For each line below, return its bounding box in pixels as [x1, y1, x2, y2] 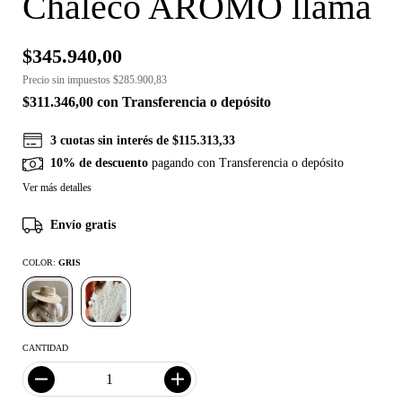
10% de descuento [50, 155, 149, 170]
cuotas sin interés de [60, 134, 173, 148]
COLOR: [22, 258, 58, 268]
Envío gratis [50, 218, 117, 232]
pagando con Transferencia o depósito [148, 155, 345, 170]
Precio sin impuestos [22, 74, 113, 87]
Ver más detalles [22, 181, 92, 195]
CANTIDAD [22, 343, 68, 354]
